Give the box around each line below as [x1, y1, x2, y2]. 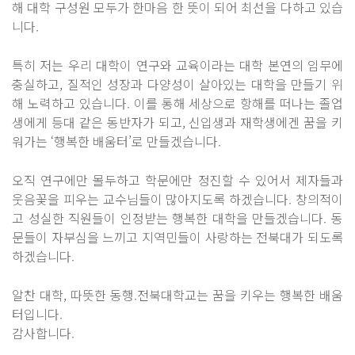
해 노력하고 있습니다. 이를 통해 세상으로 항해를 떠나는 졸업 [12, 94, 343, 113]
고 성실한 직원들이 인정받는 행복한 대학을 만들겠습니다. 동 [12, 208, 343, 227]
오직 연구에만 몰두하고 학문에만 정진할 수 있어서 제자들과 [12, 170, 343, 189]
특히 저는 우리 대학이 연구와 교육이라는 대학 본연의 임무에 [12, 55, 343, 74]
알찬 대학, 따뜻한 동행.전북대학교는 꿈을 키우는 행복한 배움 [12, 285, 343, 304]
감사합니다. [12, 323, 74, 342]
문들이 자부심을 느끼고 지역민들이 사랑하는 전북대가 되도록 [12, 227, 343, 246]
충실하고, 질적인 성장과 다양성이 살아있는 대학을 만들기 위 [12, 74, 343, 94]
